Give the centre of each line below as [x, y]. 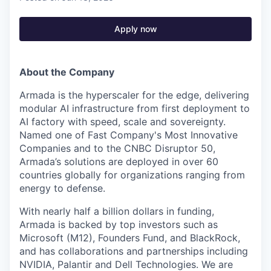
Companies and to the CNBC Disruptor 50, [117, 149]
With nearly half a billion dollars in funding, [117, 211]
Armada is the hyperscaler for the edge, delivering [134, 95]
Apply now [135, 29]
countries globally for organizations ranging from [132, 175]
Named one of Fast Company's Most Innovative [129, 135]
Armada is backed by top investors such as [119, 225]
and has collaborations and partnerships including [134, 251]
